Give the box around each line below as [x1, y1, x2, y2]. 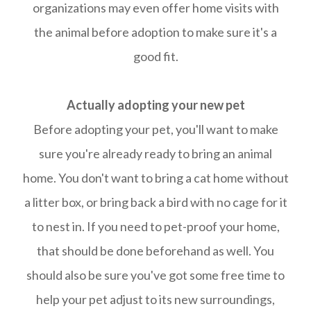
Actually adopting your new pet [66, 97, 245, 112]
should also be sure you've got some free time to [26, 267, 285, 283]
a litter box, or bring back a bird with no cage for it [24, 194, 287, 210]
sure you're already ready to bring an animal [39, 146, 272, 161]
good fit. [133, 49, 178, 64]
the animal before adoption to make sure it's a [34, 24, 277, 40]
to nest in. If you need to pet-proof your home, [31, 219, 280, 234]
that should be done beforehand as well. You [37, 243, 274, 258]
